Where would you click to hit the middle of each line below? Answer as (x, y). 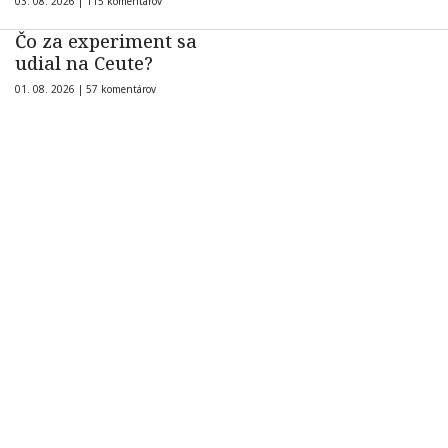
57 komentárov (121, 89)
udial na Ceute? (84, 63)
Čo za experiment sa (106, 41)
